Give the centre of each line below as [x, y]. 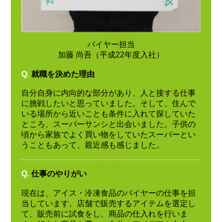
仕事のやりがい [59, 174]
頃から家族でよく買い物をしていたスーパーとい [108, 135]
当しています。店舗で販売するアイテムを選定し [108, 203]
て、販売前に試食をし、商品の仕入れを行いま [104, 214]
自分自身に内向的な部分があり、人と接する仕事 [108, 93]
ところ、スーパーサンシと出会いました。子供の [108, 124]
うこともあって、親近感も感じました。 [92, 145]
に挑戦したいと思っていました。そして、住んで [108, 104]
